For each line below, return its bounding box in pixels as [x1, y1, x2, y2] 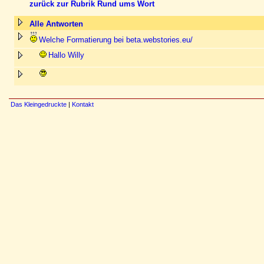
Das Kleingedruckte [11, 101, 67, 108]
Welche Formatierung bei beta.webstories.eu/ [39, 35, 193, 44]
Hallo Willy [48, 51, 84, 60]
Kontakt [72, 101, 94, 108]
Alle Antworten [29, 19, 83, 28]
